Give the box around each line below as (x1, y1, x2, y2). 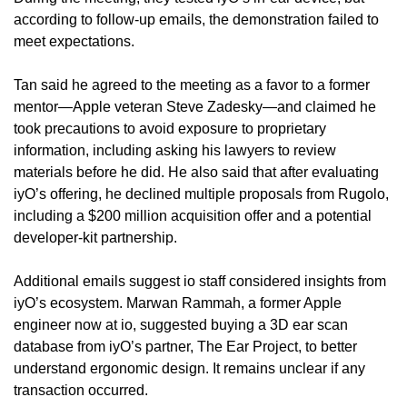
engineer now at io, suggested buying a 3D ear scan (14, 316, 348, 333)
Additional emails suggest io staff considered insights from (14, 273, 386, 289)
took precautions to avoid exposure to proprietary (14, 120, 326, 136)
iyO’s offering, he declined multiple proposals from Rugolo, (14, 185, 389, 202)
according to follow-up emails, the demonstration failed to (14, 11, 379, 27)
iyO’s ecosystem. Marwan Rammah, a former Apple (14, 294, 342, 311)
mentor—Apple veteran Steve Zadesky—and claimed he (14, 98, 376, 114)
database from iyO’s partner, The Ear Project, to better (14, 338, 357, 354)
